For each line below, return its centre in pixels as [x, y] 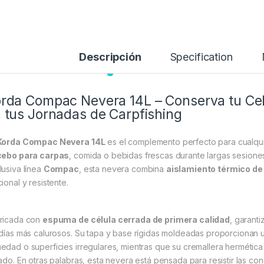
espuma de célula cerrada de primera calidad [136, 220]
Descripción [110, 57]
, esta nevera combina [122, 169]
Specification [201, 57]
